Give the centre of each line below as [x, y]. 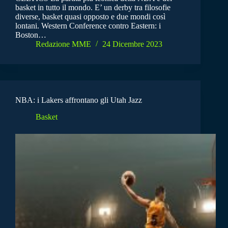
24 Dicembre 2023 [132, 44]
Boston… [31, 35]
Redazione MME [63, 44]
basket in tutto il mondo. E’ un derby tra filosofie [93, 8]
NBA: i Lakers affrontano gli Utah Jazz [79, 100]
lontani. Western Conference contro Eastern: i [88, 26]
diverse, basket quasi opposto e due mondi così [90, 17]
